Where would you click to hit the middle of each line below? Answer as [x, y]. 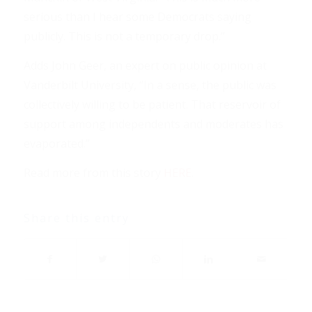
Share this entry [76, 218]
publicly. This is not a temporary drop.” [124, 37]
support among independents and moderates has [153, 124]
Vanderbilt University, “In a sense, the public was [150, 85]
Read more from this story [93, 172]
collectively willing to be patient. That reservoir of [152, 104]
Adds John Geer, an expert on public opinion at [145, 65]
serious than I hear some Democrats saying [137, 17]
